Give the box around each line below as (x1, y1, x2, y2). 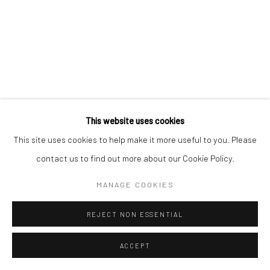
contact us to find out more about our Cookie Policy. (36, 152, 234, 163)
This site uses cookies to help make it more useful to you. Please (13, 134, 257, 145)
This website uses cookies (86, 115, 184, 126)
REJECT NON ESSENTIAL (87, 210, 183, 218)
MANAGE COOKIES (96, 179, 174, 189)
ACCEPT (119, 242, 151, 250)
